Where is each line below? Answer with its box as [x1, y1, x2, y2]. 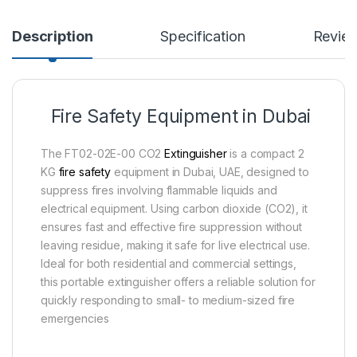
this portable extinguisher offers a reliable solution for [41, 274, 316, 288]
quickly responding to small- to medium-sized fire [41, 292, 296, 307]
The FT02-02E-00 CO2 [41, 146, 165, 160]
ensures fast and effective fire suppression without [41, 219, 302, 233]
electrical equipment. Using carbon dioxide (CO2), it [41, 201, 308, 215]
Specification [160, 27, 245, 45]
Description [12, 27, 93, 45]
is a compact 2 [226, 146, 304, 160]
